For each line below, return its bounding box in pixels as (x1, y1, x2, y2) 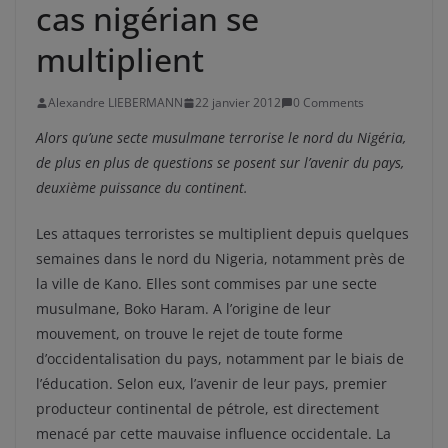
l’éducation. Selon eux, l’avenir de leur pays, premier (36, 374, 387, 393)
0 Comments (293, 94, 364, 111)
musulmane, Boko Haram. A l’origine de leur (36, 299, 331, 318)
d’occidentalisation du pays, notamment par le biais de (36, 349, 404, 368)
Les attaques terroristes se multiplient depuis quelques (36, 224, 409, 243)
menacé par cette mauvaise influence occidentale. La (36, 424, 391, 443)
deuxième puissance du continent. (36, 178, 248, 197)
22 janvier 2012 (195, 94, 281, 111)
